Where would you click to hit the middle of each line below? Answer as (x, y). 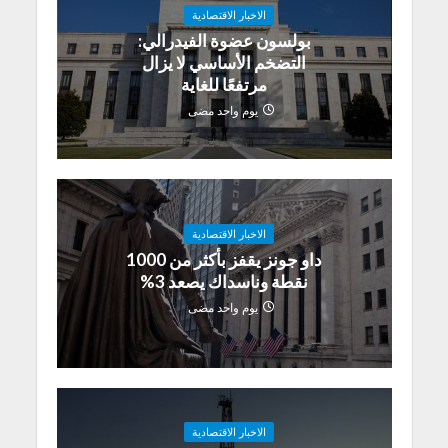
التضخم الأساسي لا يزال (224, 62)
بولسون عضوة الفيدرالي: (224, 40)
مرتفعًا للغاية (224, 84)
